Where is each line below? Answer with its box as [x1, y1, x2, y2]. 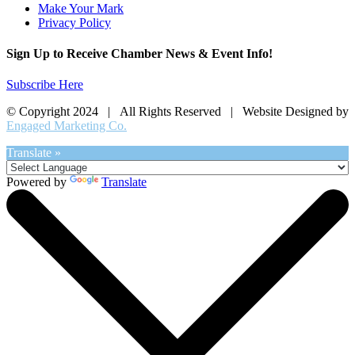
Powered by [6, 175, 70, 189]
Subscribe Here [6, 78, 83, 92]
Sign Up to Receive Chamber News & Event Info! [6, 46, 273, 60]
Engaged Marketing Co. [6, 119, 127, 133]
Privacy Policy [38, 15, 111, 29]
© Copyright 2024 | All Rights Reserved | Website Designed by [6, 105, 349, 119]
